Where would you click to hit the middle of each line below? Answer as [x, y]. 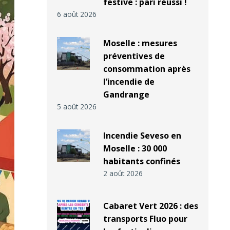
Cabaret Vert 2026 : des [150, 206]
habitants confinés [141, 161]
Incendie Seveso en [142, 136]
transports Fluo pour [145, 219]
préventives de [134, 56]
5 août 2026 [77, 107]
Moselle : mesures [140, 43]
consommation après [147, 69]
